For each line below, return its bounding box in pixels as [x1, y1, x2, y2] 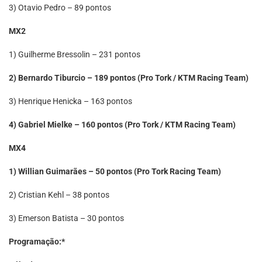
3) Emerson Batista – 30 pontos [9, 213, 124, 223]
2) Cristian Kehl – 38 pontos [9, 190, 109, 199]
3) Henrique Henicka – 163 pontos [9, 96, 132, 106]
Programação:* [9, 237, 65, 246]
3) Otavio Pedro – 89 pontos [9, 3, 111, 12]
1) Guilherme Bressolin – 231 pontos [9, 50, 140, 59]
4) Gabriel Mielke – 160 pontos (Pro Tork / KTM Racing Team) [9, 120, 236, 129]
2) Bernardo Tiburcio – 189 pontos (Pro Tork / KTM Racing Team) [9, 73, 249, 82]
